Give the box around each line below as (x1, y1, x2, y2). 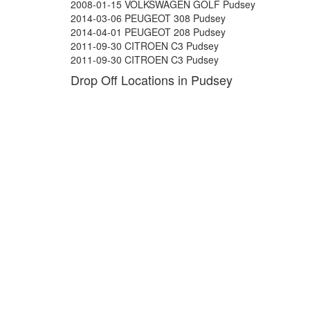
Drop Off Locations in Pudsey (71, 71, 232, 89)
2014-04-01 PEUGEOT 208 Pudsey (71, 25, 226, 39)
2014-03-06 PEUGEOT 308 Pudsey (71, 11, 226, 25)
